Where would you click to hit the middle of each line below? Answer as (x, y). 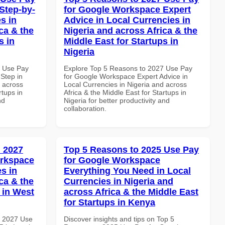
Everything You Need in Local (127, 171)
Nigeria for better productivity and (117, 100)
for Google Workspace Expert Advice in (126, 76)
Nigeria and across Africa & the (131, 30)
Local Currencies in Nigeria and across (125, 84)
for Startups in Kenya (109, 202)
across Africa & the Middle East (131, 192)
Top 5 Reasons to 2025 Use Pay (131, 149)
